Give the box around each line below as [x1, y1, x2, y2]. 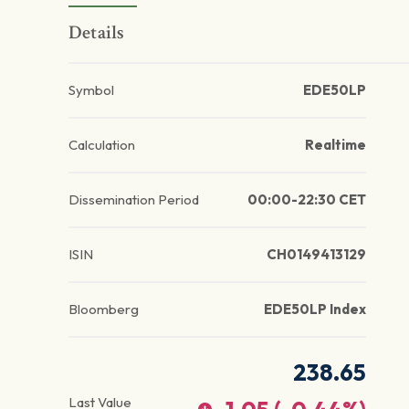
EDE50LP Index [263, 300, 366, 319]
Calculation [68, 136, 135, 154]
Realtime [304, 136, 366, 154]
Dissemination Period [68, 191, 199, 209]
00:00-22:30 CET [246, 191, 366, 209]
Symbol [68, 81, 114, 100]
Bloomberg [68, 300, 139, 319]
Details [68, 20, 125, 46]
